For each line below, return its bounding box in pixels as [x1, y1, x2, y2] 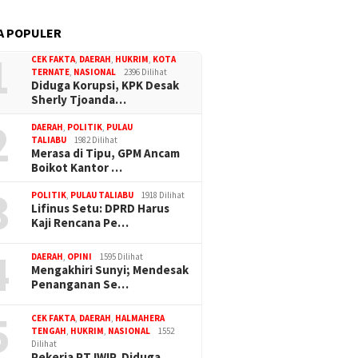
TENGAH [31, 324, 67, 336]
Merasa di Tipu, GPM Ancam [31, 145, 181, 161]
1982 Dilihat [74, 133, 118, 145]
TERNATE [31, 66, 70, 78]
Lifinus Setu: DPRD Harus [31, 200, 170, 216]
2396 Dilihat [124, 66, 168, 78]
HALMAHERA [115, 312, 165, 324]
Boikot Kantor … [31, 159, 123, 175]
